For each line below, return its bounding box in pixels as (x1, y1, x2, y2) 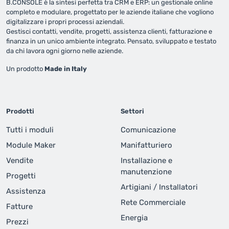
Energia (121, 213, 148, 223)
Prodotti (6, 107, 34, 116)
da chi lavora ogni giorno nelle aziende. (6, 47, 123, 55)
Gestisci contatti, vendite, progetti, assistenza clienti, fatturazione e (6, 28, 212, 36)
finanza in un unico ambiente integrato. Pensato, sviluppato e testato (6, 37, 216, 45)
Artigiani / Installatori (121, 182, 198, 192)
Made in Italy (44, 65, 87, 73)
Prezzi (6, 217, 29, 227)
